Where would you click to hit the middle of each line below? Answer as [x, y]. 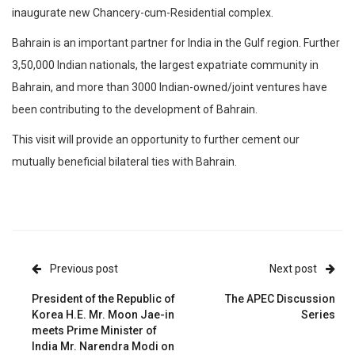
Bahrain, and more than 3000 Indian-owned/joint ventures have [170, 87]
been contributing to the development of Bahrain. [135, 109]
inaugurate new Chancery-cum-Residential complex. [143, 12]
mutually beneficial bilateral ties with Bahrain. [124, 161]
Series [318, 314]
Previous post [84, 268]
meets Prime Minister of [94, 330]
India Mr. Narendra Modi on [103, 346]
